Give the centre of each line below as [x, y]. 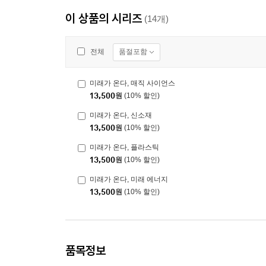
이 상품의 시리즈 [104, 18]
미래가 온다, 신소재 [121, 115]
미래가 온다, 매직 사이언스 [132, 83]
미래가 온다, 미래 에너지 [129, 180]
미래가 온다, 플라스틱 [124, 148]
